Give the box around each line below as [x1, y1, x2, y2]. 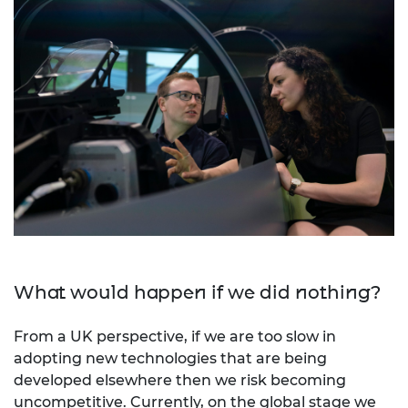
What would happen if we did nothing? [14, 281, 381, 304]
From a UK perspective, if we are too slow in [14, 328, 336, 346]
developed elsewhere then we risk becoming [14, 372, 346, 390]
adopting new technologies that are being [14, 350, 327, 368]
